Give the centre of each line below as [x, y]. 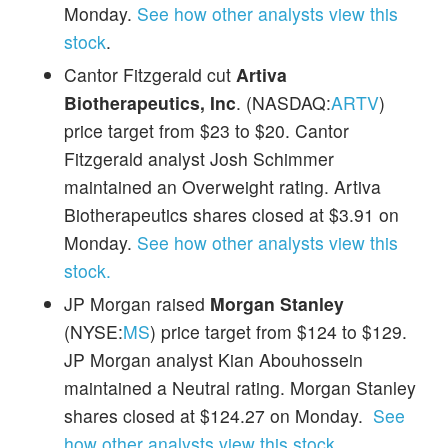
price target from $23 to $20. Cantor [206, 130]
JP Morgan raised [137, 303]
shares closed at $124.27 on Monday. [218, 415]
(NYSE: [93, 331]
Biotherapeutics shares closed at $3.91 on [231, 214]
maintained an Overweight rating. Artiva [222, 186]
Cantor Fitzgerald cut [150, 74]
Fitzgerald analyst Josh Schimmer [199, 158]
